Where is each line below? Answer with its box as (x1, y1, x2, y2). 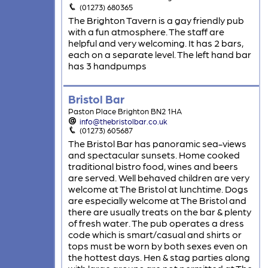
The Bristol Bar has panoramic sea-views (68, 138, 246, 150)
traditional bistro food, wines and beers (68, 160, 238, 172)
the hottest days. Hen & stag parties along (68, 251, 250, 263)
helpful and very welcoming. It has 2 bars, (68, 37, 243, 49)
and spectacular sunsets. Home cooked (68, 149, 240, 161)
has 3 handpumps (68, 60, 147, 72)
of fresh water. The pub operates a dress (68, 217, 244, 229)
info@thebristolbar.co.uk (80, 117, 168, 126)
